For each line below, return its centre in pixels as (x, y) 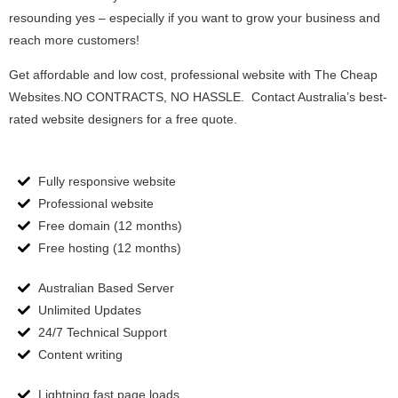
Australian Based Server (106, 287)
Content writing (80, 354)
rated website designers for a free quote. (123, 119)
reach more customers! (74, 40)
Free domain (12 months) (110, 225)
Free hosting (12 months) (109, 247)
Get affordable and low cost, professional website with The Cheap (193, 75)
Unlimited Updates (89, 310)
